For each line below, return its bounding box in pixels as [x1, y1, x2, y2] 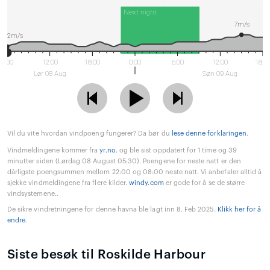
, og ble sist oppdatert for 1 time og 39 [115, 147, 237, 154]
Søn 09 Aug [202, 69, 238, 78]
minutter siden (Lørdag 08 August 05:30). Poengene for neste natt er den [7, 158, 241, 165]
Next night [123, 8, 157, 17]
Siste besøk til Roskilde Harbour [7, 248, 206, 262]
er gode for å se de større [163, 180, 245, 187]
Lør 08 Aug [33, 69, 66, 78]
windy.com [129, 180, 164, 187]
